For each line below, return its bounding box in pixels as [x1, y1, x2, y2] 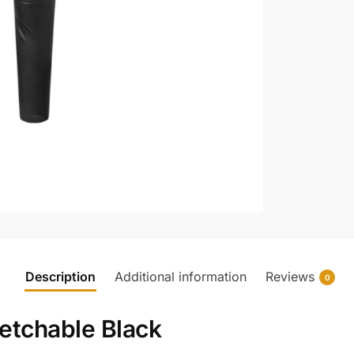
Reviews [265, 268, 314, 284]
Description [25, 268, 96, 284]
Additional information [115, 268, 247, 284]
